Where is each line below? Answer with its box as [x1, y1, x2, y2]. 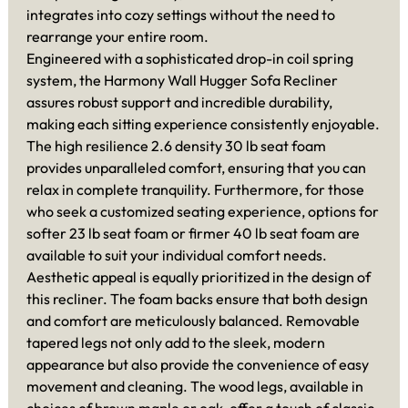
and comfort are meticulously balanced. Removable [26, 311, 360, 330]
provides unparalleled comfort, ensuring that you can [26, 158, 366, 177]
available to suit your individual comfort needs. [26, 245, 327, 264]
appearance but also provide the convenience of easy [26, 354, 369, 373]
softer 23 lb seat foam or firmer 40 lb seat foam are [26, 223, 360, 242]
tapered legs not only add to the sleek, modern [26, 332, 325, 352]
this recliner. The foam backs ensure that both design [26, 289, 368, 308]
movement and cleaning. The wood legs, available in [26, 376, 363, 395]
